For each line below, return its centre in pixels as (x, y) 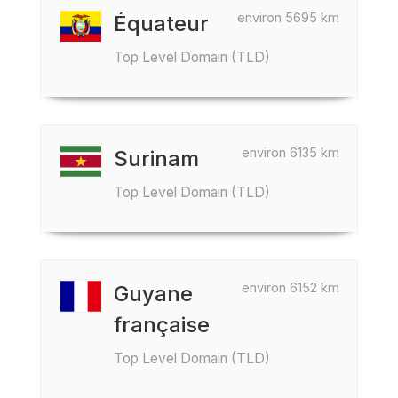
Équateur (161, 24)
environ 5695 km (288, 17)
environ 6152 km (291, 287)
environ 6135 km (291, 152)
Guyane (153, 294)
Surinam (156, 159)
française (162, 325)
